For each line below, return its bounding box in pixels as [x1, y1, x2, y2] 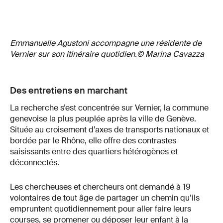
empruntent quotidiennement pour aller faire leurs [10, 204, 191, 215]
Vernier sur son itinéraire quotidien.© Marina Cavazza [10, 48, 204, 59]
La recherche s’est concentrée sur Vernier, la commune [10, 102, 209, 113]
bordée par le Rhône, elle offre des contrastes [10, 135, 176, 146]
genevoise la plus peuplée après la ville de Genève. [10, 113, 196, 124]
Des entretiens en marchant [10, 84, 127, 97]
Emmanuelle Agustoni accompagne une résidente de [10, 37, 202, 48]
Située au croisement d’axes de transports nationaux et [10, 124, 209, 135]
